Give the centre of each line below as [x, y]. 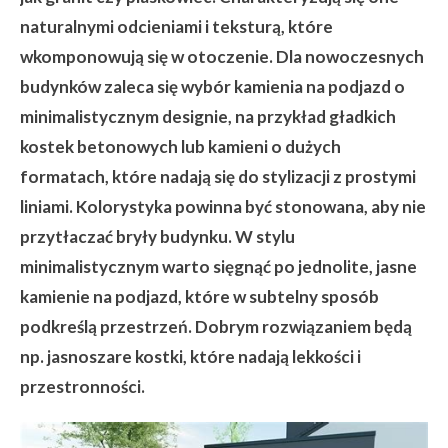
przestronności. [82, 386]
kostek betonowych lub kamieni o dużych [180, 146]
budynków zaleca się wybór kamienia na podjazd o [212, 86]
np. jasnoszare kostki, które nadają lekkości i [190, 356]
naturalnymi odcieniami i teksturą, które [176, 26]
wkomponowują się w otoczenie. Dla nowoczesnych [222, 56]
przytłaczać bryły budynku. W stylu [157, 236]
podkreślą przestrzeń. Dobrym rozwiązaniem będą [216, 326]
